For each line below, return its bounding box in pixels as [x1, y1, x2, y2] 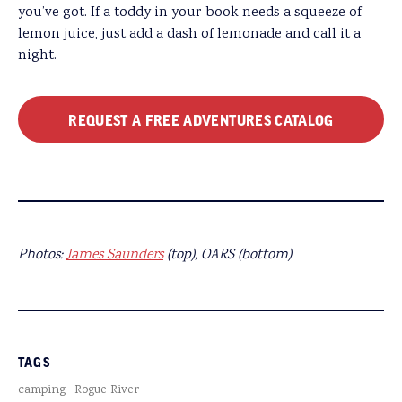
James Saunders [66, 245, 163, 267]
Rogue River [74, 381, 139, 400]
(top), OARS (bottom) [163, 245, 292, 267]
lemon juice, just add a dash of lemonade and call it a [18, 24, 361, 46]
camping [18, 381, 66, 400]
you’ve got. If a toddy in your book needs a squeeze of [18, 3, 362, 24]
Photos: [18, 245, 66, 267]
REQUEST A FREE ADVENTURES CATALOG [68, 111, 334, 128]
